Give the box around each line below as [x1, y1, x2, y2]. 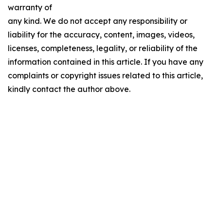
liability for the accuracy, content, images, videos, [8, 30, 195, 40]
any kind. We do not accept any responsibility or [8, 16, 187, 26]
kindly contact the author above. [8, 84, 130, 94]
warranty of [8, 2, 52, 13]
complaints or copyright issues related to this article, [8, 71, 203, 81]
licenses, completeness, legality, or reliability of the [8, 43, 198, 54]
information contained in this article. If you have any [8, 57, 203, 67]
